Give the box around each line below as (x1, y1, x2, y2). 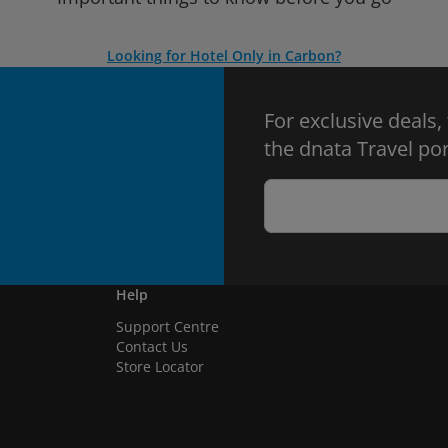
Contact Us (116, 337, 188, 356)
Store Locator (116, 357, 204, 376)
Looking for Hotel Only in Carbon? (107, 46, 341, 65)
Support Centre (116, 317, 219, 336)
